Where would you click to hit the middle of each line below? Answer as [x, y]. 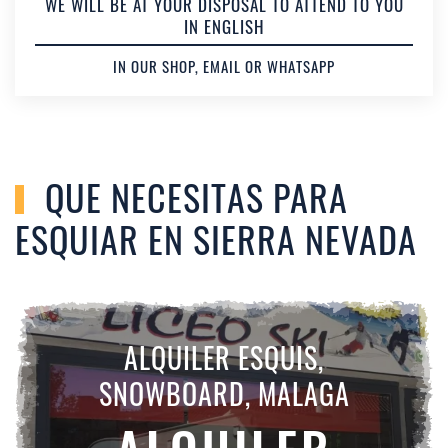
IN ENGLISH [224, 26]
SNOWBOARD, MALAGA [224, 393]
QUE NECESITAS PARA [191, 197]
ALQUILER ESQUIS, [224, 357]
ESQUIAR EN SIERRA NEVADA [216, 239]
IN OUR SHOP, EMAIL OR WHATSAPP [224, 66]
